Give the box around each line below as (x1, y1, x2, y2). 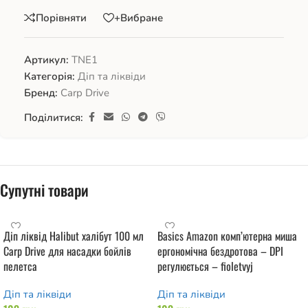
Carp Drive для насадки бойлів (3, 243, 131, 260)
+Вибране (114, 10, 163, 25)
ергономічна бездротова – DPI (157, 243, 283, 260)
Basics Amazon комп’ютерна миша (157, 228, 297, 245)
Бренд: (24, 86, 60, 100)
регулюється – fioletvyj (157, 258, 253, 275)
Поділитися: (24, 111, 83, 125)
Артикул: (24, 53, 71, 67)
